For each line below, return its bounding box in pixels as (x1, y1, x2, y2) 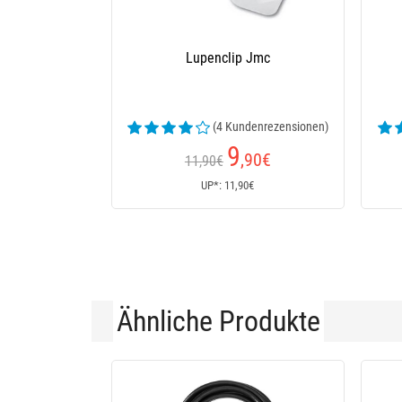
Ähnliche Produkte (117, 304, 320, 338)
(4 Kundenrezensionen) (212, 119, 328, 134)
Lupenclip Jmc (185, 49, 270, 66)
